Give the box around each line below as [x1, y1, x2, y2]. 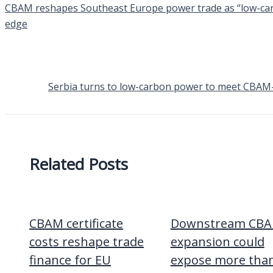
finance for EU [29, 251, 111, 268]
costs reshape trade [29, 233, 144, 250]
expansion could [170, 233, 264, 250]
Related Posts [29, 153, 128, 175]
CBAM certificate [29, 214, 123, 232]
